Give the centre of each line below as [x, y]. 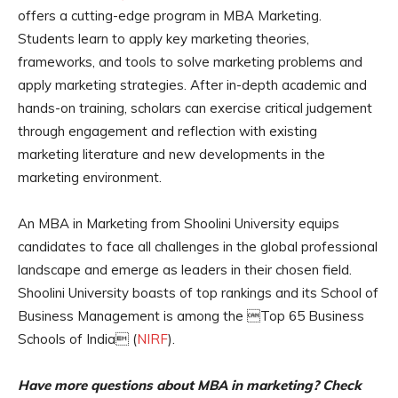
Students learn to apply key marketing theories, [163, 39]
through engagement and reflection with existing [167, 131]
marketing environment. [90, 178]
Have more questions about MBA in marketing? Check [190, 386]
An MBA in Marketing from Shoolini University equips [179, 224]
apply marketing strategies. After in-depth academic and [192, 85]
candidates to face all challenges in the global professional [198, 247]
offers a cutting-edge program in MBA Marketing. [170, 16]
